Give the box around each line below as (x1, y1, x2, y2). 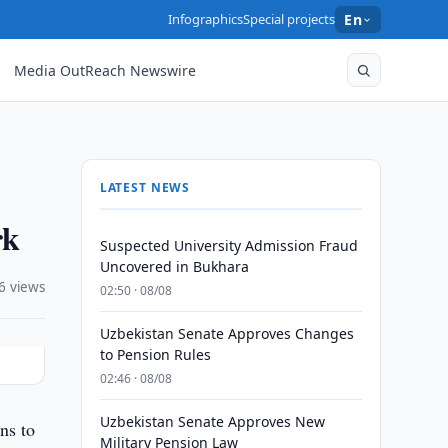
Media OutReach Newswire (14, 60, 197, 80)
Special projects (243, 10, 336, 28)
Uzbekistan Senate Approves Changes (99, 324, 354, 343)
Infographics (168, 10, 244, 28)
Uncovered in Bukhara (99, 257, 249, 276)
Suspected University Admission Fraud (99, 236, 358, 255)
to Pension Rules (99, 345, 211, 364)
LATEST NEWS (99, 179, 191, 196)
